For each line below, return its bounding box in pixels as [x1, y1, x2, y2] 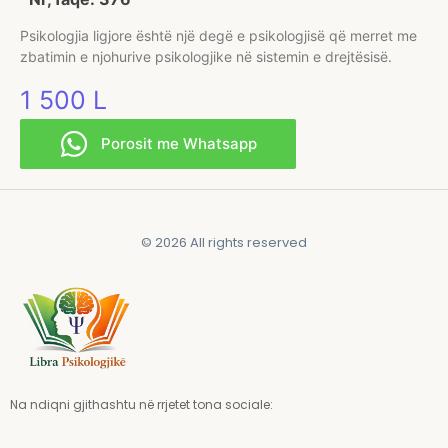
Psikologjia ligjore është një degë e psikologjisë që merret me [20, 27, 417, 45]
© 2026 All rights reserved [141, 232, 307, 252]
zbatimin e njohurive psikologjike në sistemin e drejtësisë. [20, 48, 392, 66]
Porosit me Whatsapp [101, 133, 257, 153]
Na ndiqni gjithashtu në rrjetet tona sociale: [10, 395, 273, 413]
